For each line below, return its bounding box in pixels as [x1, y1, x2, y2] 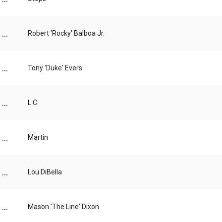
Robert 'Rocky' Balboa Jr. [28, 29, 105, 38]
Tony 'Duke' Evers [28, 64, 82, 72]
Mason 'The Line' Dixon [28, 203, 99, 211]
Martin [28, 133, 48, 142]
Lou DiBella [28, 168, 62, 176]
